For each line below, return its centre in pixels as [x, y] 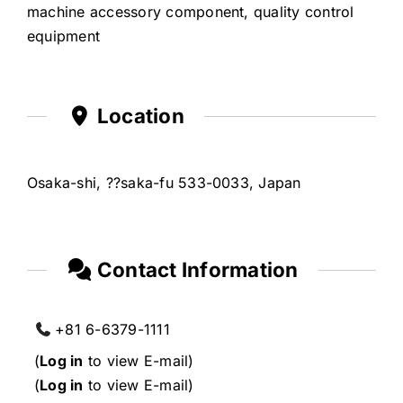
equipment [63, 36]
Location [138, 116]
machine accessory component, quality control [190, 12]
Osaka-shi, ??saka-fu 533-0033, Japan [164, 182]
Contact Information [195, 269]
